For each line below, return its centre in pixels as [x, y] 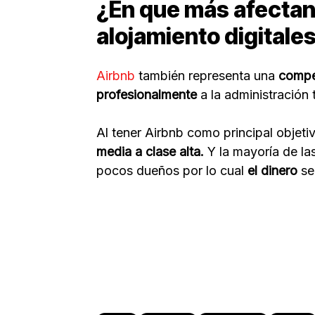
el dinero [272, 171]
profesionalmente [148, 95]
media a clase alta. [150, 152]
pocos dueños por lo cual [172, 171]
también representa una [207, 76]
